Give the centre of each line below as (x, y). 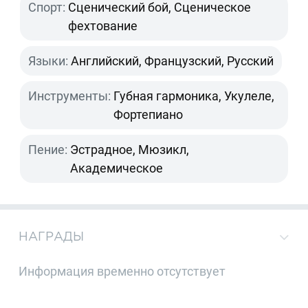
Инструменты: (70, 96)
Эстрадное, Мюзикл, (130, 149)
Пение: (48, 149)
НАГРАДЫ (52, 236)
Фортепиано (148, 114)
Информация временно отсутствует (122, 271)
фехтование (103, 25)
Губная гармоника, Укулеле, (194, 96)
